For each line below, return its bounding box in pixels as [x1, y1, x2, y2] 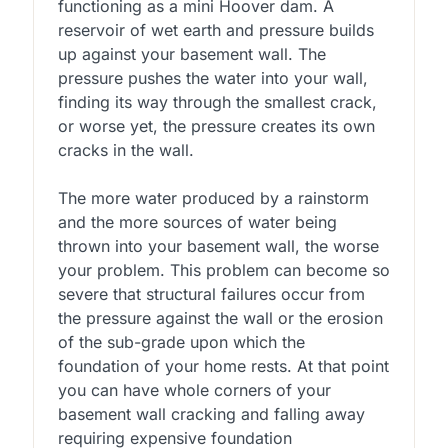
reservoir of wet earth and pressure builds [57, 19, 374, 40]
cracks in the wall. [57, 139, 194, 160]
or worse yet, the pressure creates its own [57, 115, 375, 136]
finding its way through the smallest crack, [57, 91, 377, 112]
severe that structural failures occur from [57, 283, 365, 304]
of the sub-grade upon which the [57, 331, 305, 352]
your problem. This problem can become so [57, 259, 390, 280]
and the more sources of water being [57, 211, 337, 232]
